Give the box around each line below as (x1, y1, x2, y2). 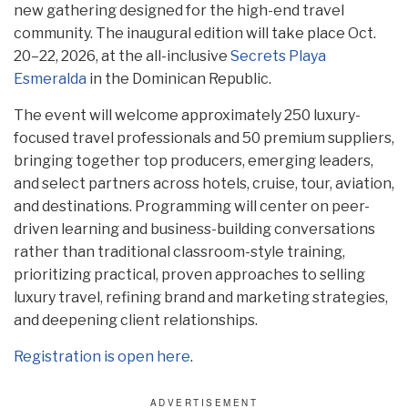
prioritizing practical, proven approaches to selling (14, 266, 365, 283)
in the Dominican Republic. (87, 70, 271, 87)
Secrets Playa (230, 47, 326, 65)
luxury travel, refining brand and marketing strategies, (14, 289, 388, 306)
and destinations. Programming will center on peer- (14, 198, 370, 215)
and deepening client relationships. (14, 311, 258, 329)
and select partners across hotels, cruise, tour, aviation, (14, 175, 394, 192)
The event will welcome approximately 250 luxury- (14, 107, 361, 124)
